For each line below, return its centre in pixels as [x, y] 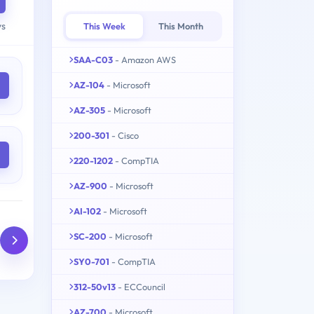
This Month [181, 26]
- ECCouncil [142, 286]
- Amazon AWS [145, 59]
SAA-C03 [93, 59]
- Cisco [125, 135]
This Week [104, 26]
